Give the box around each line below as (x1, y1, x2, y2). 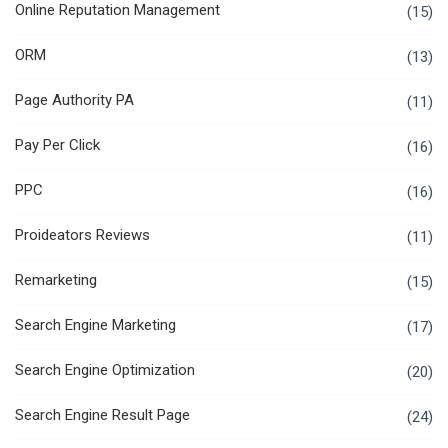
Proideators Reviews (15, 226, 150, 245)
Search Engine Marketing (15, 316, 176, 335)
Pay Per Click (15, 136, 100, 155)
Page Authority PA (15, 91, 134, 110)
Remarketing (15, 271, 97, 290)
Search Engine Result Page (15, 406, 190, 425)
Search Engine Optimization (15, 361, 195, 380)
